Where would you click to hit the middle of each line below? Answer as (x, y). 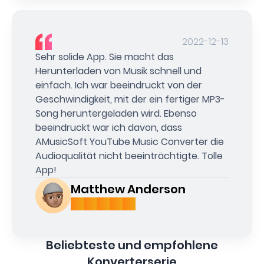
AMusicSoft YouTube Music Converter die (130, 144)
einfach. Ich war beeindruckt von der (119, 88)
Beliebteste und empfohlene (132, 248)
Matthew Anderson (128, 192)
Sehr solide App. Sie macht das (105, 60)
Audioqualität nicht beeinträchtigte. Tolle (129, 159)
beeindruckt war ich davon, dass (109, 130)
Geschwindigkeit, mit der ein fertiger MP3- (130, 102)
